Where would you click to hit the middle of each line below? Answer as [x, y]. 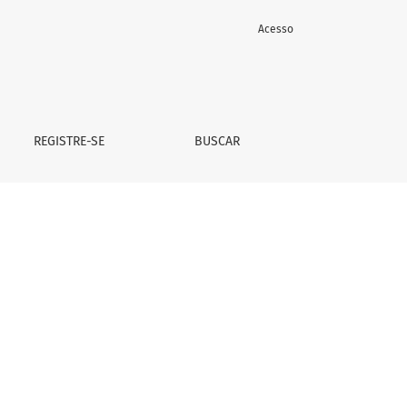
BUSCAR [218, 141]
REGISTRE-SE [69, 141]
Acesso [276, 29]
